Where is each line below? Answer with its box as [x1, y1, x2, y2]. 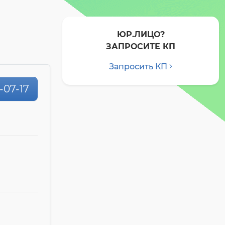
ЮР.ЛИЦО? [117, 30, 165, 39]
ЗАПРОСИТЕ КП [106, 42, 175, 51]
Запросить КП [109, 62, 167, 71]
